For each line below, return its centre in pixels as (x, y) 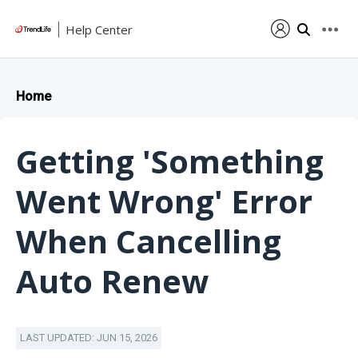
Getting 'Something (170, 161)
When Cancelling (149, 241)
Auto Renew (112, 281)
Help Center (99, 29)
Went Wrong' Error (164, 201)
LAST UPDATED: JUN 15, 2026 (89, 338)
